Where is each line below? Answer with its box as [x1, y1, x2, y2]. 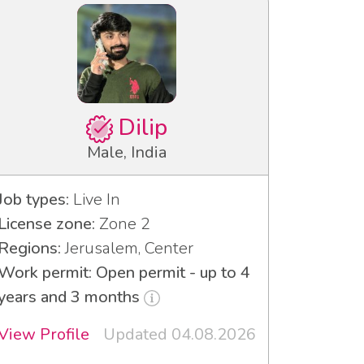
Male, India [87, 141, 167, 163]
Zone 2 [95, 212, 150, 235]
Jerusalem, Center [61, 236, 193, 259]
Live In [69, 188, 120, 210]
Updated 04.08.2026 [103, 323, 256, 345]
